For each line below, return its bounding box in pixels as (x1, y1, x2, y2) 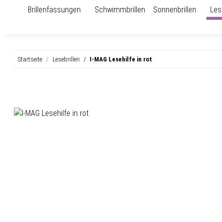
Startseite (18, 55, 42, 63)
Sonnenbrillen (153, 5, 196, 14)
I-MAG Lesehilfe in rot (90, 55, 152, 63)
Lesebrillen (53, 55, 80, 63)
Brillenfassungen (28, 5, 81, 14)
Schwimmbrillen (95, 5, 145, 14)
